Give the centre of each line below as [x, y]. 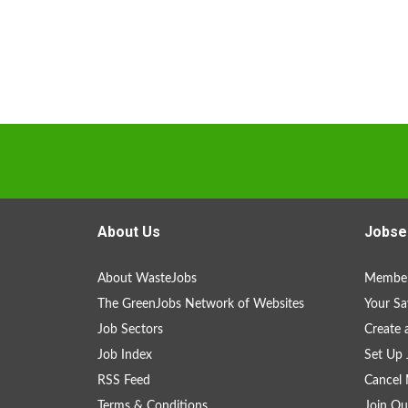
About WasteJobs [147, 279]
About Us [129, 232]
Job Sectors [130, 330]
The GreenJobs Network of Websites [201, 304]
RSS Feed [124, 381]
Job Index [125, 355]
